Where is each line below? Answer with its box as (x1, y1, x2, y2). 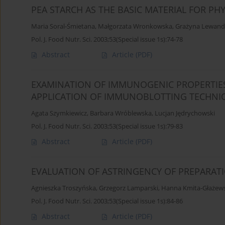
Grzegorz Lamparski (99, 184, 158, 193)
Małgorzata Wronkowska (98, 22, 172, 31)
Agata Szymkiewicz (31, 109, 87, 118)
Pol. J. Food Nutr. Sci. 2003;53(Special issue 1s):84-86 (31, 196, 183, 206)
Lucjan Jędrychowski (155, 109, 215, 118)
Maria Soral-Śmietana (31, 22, 95, 31)
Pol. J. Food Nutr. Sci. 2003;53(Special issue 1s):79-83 (31, 122, 183, 131)
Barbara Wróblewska (90, 109, 152, 118)
